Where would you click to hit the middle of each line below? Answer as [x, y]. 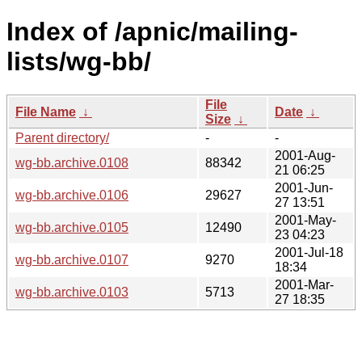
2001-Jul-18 [309, 252]
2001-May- [305, 220]
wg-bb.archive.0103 [72, 292]
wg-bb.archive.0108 [72, 162]
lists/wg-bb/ [79, 62]
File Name [46, 112]
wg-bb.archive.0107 [72, 259]
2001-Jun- [304, 187]
